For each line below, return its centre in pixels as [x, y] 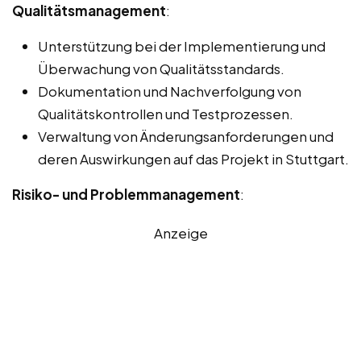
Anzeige [180, 233]
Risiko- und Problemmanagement [126, 195]
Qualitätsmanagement [89, 11]
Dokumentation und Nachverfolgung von [170, 91]
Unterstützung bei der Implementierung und [182, 46]
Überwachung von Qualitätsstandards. [161, 69]
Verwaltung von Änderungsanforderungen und [186, 137]
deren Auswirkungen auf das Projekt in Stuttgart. [193, 159]
